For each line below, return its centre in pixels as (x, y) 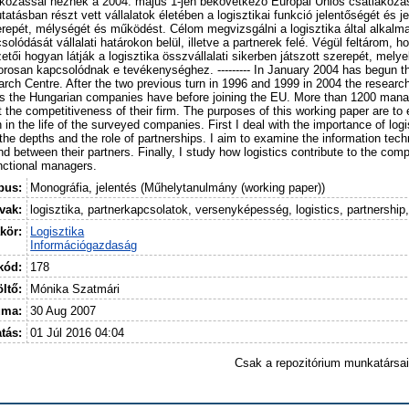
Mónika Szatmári (75, 288)
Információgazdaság (84, 245)
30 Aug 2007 (63, 310)
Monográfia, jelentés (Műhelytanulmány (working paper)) (178, 187)
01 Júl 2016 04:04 (78, 332)
